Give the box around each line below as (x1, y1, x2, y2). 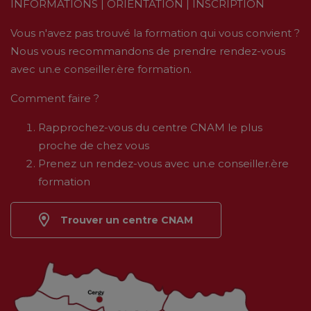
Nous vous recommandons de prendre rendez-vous (10, 44, 285, 58)
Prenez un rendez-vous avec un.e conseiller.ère (38, 157, 289, 171)
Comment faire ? (10, 92, 99, 106)
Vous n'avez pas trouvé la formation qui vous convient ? (10, 26, 300, 40)
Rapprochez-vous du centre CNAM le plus (38, 121, 262, 135)
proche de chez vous (38, 139, 149, 153)
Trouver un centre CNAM (60, 214, 193, 227)
